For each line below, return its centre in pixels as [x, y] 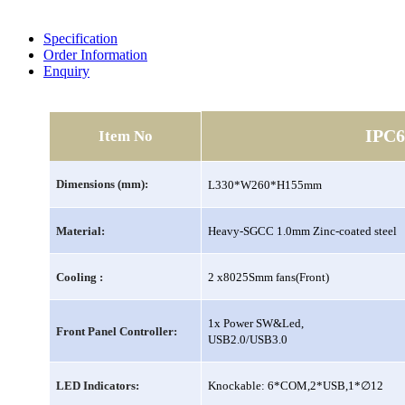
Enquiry [66, 71]
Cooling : [80, 277]
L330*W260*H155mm [265, 184]
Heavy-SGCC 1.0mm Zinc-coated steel [303, 231]
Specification [80, 38]
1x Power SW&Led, [256, 323]
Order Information [95, 54]
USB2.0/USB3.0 [248, 339]
